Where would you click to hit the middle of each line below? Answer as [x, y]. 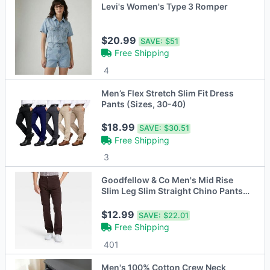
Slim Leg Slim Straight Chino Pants [172, 191]
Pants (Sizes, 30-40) [144, 104]
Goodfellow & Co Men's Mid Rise [168, 180]
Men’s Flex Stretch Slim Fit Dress [168, 93]
